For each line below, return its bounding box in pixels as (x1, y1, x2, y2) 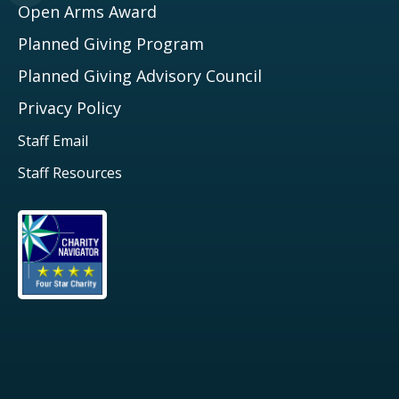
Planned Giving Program (18, 32, 204, 54)
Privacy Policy (18, 96, 121, 118)
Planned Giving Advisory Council (18, 64, 262, 86)
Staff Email (18, 130, 88, 151)
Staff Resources (18, 162, 122, 183)
